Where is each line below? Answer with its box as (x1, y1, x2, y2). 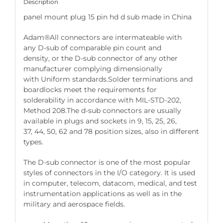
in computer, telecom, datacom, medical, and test (23, 179, 197, 188)
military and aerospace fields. (23, 200, 125, 209)
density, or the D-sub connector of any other (23, 54, 178, 63)
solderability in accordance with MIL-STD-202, (23, 96, 181, 105)
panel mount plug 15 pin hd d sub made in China (23, 12, 192, 22)
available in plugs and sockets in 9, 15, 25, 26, (23, 116, 177, 126)
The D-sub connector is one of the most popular (23, 158, 191, 167)
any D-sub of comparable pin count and (23, 43, 161, 53)
